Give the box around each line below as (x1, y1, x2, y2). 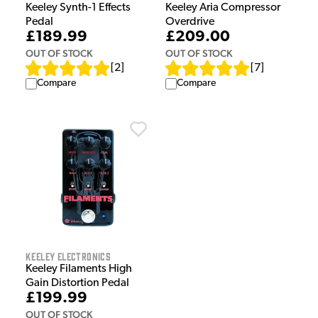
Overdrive (165, 16, 214, 28)
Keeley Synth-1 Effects (26, 2, 131, 14)
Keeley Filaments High (26, 263, 132, 275)
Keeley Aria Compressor (165, 2, 280, 14)
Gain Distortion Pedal (26, 278, 129, 290)
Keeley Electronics (26, 250, 111, 263)
